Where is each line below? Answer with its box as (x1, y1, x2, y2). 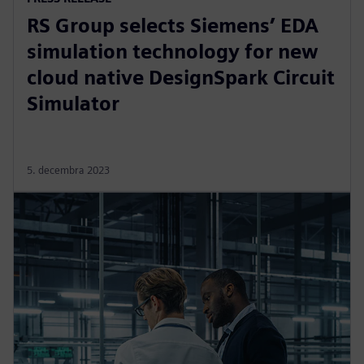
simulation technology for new (27, 39, 318, 63)
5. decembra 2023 (27, 163, 110, 176)
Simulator (27, 91, 119, 115)
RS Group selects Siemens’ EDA (27, 13, 318, 37)
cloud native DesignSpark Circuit (27, 65, 335, 89)
